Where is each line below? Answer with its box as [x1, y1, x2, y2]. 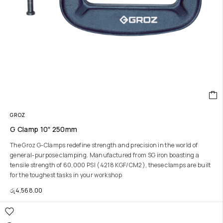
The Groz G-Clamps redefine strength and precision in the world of [10, 141, 198, 149]
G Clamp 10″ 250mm [10, 124, 78, 134]
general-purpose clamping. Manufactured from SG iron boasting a [10, 151, 200, 159]
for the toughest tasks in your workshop [10, 171, 122, 179]
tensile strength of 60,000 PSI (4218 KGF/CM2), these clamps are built [10, 161, 211, 169]
